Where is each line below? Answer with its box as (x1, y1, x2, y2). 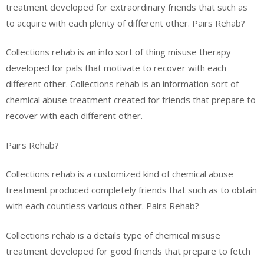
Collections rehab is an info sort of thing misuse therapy (6, 46, 231, 58)
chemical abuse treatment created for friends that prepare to (6, 94, 256, 105)
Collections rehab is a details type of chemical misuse (6, 229, 220, 241)
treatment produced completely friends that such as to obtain (6, 184, 257, 196)
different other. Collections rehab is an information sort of (6, 78, 239, 90)
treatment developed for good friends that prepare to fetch (6, 245, 250, 257)
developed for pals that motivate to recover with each (6, 62, 226, 74)
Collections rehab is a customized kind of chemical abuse (6, 168, 233, 180)
